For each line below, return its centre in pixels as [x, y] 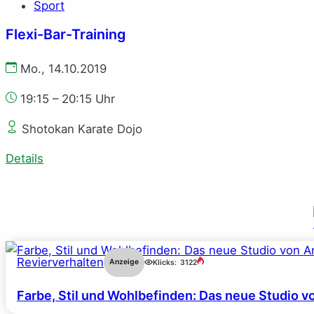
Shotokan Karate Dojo [80, 129]
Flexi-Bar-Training [66, 34]
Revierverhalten [60, 262]
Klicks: [165, 262]
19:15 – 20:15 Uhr [68, 98]
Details [25, 159]
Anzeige [124, 262]
